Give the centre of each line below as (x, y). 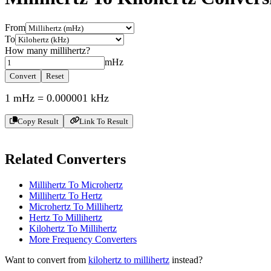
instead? (187, 260)
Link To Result (103, 122)
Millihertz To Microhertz (76, 185)
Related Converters (65, 159)
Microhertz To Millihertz (76, 207)
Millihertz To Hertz (66, 196)
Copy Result (38, 122)
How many (28, 50)
